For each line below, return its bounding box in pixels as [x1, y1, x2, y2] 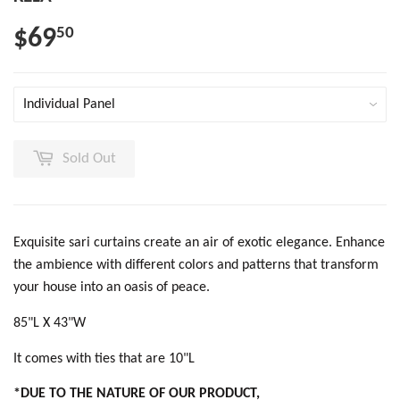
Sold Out [62, 150, 116, 166]
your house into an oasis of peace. [13, 279, 210, 295]
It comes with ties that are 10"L [13, 351, 198, 366]
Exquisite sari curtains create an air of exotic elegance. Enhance [13, 235, 385, 250]
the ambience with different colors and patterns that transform [13, 257, 379, 272]
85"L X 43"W [13, 315, 86, 330]
